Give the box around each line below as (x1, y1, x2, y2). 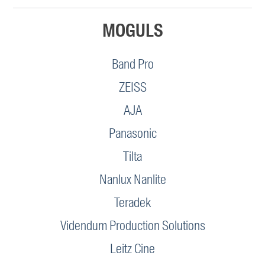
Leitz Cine (110, 240, 155, 257)
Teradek (114, 193, 151, 211)
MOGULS (102, 18, 163, 42)
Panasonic (108, 124, 157, 142)
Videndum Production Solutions (60, 216, 205, 234)
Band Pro (111, 55, 154, 73)
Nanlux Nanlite (99, 170, 166, 188)
